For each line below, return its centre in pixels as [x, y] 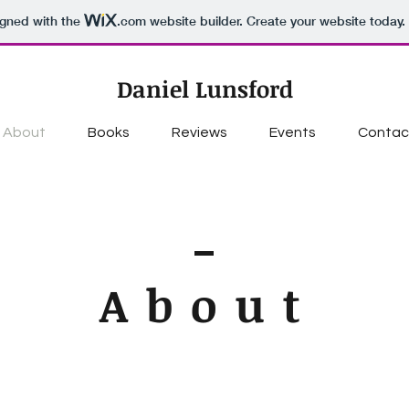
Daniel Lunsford [204, 89]
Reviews [199, 132]
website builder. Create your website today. [275, 21]
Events [293, 132]
